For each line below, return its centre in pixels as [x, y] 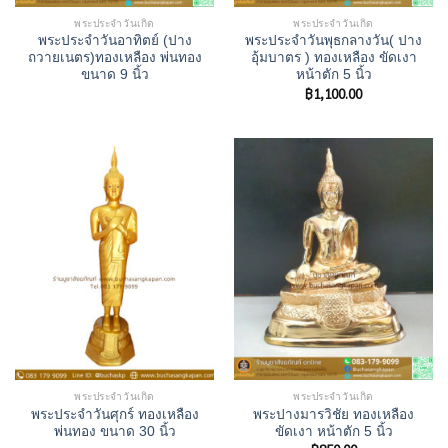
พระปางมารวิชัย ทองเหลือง [333, 414]
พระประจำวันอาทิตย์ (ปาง [114, 41]
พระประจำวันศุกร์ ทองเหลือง [114, 414]
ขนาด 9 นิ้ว [114, 75]
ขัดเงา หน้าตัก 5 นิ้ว [333, 431]
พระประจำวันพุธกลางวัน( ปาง [333, 41]
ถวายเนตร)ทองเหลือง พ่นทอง [114, 58]
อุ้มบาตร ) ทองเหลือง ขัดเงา [333, 58]
